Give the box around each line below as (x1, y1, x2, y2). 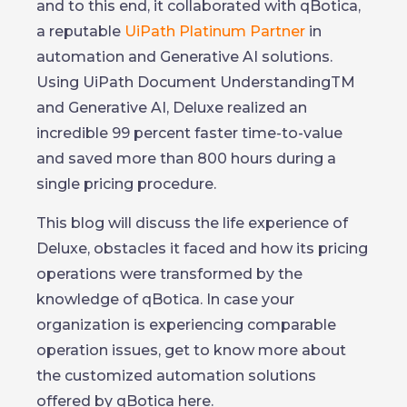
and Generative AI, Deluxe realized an (36, 99, 307, 116)
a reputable (36, 23, 124, 40)
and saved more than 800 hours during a (36, 150, 336, 167)
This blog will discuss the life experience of (36, 214, 348, 232)
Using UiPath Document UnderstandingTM (36, 74, 355, 91)
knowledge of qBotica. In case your (36, 291, 294, 308)
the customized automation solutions (36, 367, 316, 384)
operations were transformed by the (36, 265, 303, 283)
